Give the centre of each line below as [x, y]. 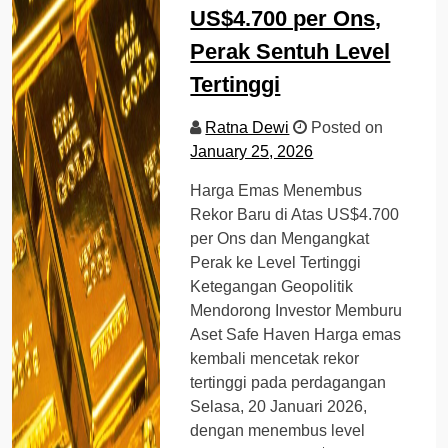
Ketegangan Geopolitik [272, 286]
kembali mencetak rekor [275, 358]
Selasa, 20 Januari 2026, [279, 406]
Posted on [345, 127]
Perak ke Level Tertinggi [276, 262]
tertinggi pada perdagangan [288, 382]
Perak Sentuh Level [290, 51]
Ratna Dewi [247, 127]
